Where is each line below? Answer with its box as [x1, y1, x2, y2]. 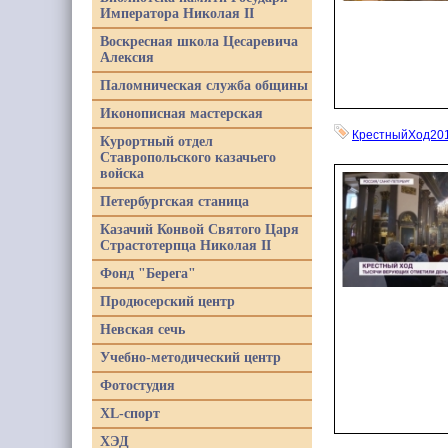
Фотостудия [100, 378, 175, 393]
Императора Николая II [100, 6, 254, 21]
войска [100, 166, 144, 181]
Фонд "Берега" [100, 266, 196, 281]
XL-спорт [100, 406, 160, 421]
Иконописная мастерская [100, 106, 263, 121]
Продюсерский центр [100, 294, 235, 309]
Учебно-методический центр [100, 350, 281, 365]
